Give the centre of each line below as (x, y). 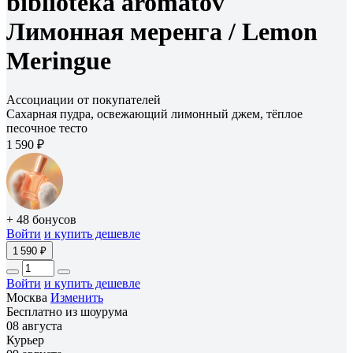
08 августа (34, 325)
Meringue (59, 61)
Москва (28, 297)
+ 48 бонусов (41, 219)
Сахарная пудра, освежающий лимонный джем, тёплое (154, 113)
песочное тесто (47, 128)
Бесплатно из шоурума (67, 311)
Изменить (77, 297)
